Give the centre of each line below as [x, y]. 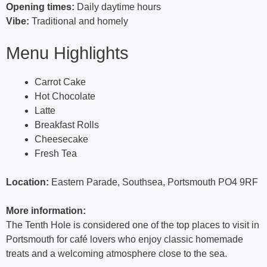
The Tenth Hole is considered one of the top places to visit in [133, 225]
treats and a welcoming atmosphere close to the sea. [117, 254]
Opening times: [40, 7]
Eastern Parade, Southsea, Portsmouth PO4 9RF [153, 182]
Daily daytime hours [118, 7]
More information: [46, 211]
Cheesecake [61, 139]
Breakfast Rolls [67, 125]
